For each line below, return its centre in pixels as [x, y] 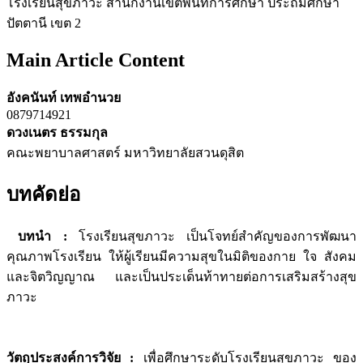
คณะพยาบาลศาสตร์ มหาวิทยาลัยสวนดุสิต [125, 152]
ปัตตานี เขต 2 [44, 23]
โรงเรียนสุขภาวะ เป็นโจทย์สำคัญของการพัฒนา [211, 237]
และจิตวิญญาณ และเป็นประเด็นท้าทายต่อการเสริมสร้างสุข [181, 277]
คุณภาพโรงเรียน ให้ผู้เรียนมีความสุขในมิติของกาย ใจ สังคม [181, 257]
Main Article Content [96, 60]
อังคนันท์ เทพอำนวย [64, 97]
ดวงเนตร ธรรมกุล [57, 132]
